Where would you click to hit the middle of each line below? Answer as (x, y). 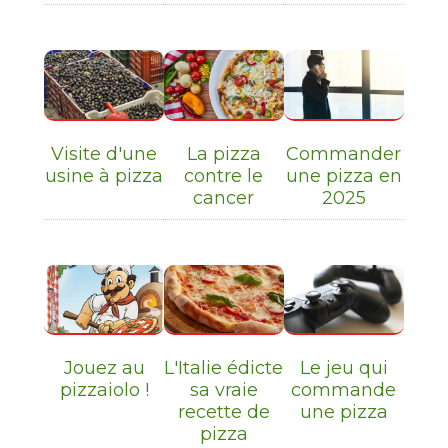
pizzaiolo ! (104, 390)
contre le (224, 175)
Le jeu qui (343, 368)
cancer (224, 197)
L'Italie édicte (224, 368)
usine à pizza (104, 175)
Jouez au (104, 368)
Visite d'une (104, 153)
